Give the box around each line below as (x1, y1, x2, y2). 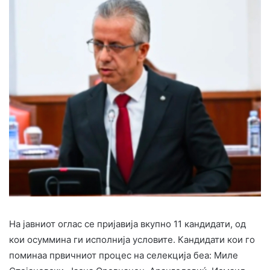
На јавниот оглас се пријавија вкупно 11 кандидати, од (9, 218, 246, 230)
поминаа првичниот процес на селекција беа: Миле (9, 250, 238, 262)
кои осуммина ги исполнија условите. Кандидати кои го (9, 234, 255, 246)
